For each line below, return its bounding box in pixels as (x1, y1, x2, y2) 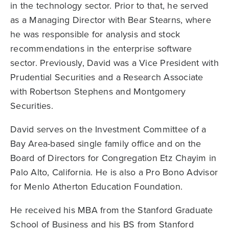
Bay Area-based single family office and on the (10, 137, 201, 151)
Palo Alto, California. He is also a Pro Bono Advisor (10, 166, 218, 179)
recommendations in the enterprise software (10, 42, 192, 56)
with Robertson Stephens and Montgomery (10, 85, 186, 99)
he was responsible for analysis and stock (10, 28, 180, 41)
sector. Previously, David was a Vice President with (10, 56, 219, 70)
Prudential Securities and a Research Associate (10, 71, 203, 84)
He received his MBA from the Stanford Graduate (10, 203, 213, 217)
